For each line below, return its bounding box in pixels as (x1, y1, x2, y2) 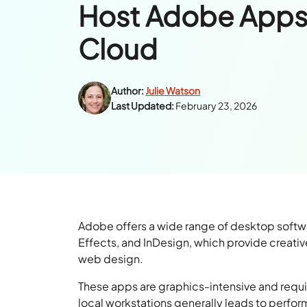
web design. (78, 251, 146, 266)
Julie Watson (145, 84, 201, 97)
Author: (111, 84, 145, 97)
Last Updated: (111, 99, 175, 112)
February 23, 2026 (175, 99, 258, 112)
